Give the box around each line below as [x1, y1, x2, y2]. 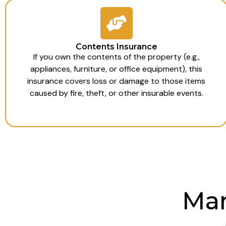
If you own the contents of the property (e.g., [33, 51, 200, 62]
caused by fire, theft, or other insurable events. [29, 87, 203, 98]
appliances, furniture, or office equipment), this [30, 63, 203, 74]
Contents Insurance [75, 41, 157, 51]
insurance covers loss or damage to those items [27, 75, 206, 86]
